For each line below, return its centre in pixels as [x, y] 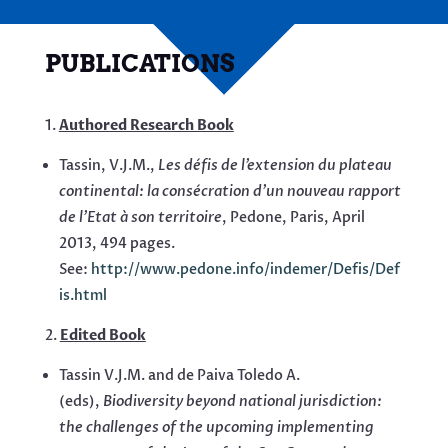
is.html [82, 296]
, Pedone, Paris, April [293, 218]
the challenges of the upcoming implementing [216, 428]
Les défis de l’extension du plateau [274, 166]
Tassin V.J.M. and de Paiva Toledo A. [179, 376]
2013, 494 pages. [116, 244]
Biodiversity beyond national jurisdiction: [242, 402]
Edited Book [102, 336]
